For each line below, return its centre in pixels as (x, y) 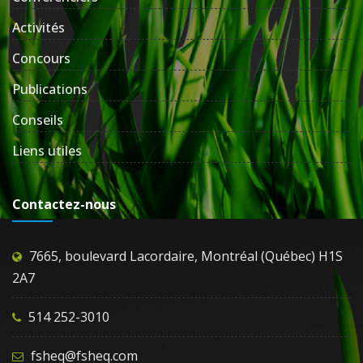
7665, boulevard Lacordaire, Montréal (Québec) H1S (186, 256)
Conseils (38, 120)
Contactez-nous (64, 205)
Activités (38, 28)
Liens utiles (47, 151)
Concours (41, 59)
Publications (50, 90)
